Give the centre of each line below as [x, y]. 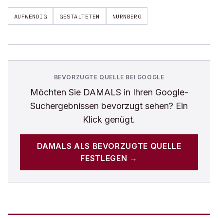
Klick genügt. [109, 119]
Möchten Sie [56, 92]
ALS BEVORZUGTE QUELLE [127, 146]
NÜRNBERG [127, 16]
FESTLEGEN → [109, 158]
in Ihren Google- [154, 92]
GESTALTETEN [80, 16]
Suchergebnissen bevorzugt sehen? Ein [109, 106]
